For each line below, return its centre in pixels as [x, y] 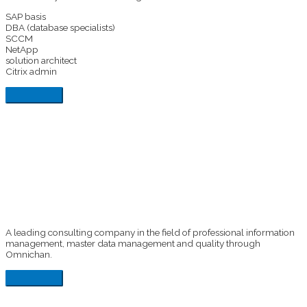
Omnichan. [29, 254]
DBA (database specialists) [60, 27]
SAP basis [26, 16]
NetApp [22, 49]
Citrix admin [31, 71]
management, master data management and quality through [133, 243]
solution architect [41, 60]
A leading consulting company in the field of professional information [150, 232]
